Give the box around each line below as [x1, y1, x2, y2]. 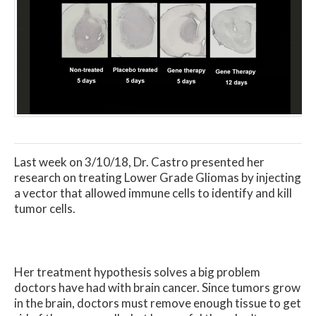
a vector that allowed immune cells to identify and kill [14, 186, 292, 201]
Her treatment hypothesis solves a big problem [14, 264, 260, 279]
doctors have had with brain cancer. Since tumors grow [14, 279, 300, 295]
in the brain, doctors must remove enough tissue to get [14, 295, 301, 310]
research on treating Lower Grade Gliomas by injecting [14, 170, 301, 186]
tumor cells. [14, 201, 75, 217]
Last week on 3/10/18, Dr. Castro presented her [14, 154, 265, 170]
